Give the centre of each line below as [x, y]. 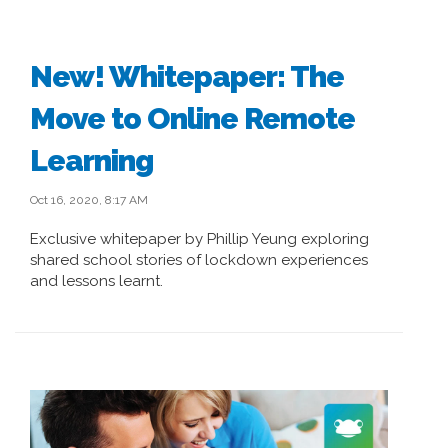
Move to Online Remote [192, 118]
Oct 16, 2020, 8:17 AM [89, 200]
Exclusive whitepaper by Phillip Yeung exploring [199, 239]
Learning [91, 160]
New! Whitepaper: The [187, 76]
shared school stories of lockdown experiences [199, 260]
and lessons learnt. [96, 281]
